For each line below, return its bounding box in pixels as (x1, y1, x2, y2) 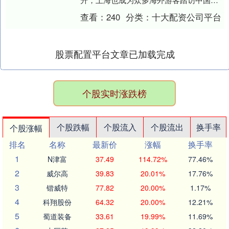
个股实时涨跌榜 (82, 86, 147, 100)
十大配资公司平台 (152, 11, 222, 23)
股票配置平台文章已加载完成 (55, 47, 175, 60)
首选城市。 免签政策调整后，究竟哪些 (80, 6, 213, 16)
